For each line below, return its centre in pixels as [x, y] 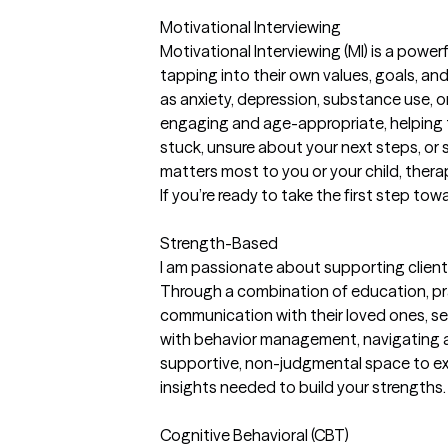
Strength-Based [219, 242]
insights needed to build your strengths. [303, 386]
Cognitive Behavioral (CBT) [254, 434]
